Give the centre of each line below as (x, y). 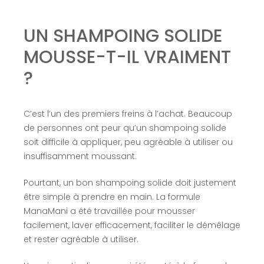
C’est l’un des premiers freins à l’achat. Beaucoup (128, 113)
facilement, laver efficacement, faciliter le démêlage (132, 225)
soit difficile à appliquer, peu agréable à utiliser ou (128, 142)
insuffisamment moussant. (80, 156)
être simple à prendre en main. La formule (112, 197)
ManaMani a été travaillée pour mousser (109, 211)
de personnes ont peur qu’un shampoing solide (125, 128)
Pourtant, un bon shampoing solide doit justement (130, 182)
